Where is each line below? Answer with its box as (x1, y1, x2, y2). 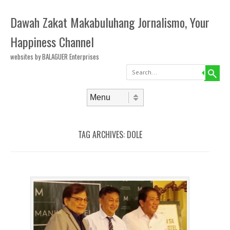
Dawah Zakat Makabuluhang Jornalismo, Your (10, 13, 209, 31)
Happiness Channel (10, 32, 94, 51)
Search (115, 63, 136, 72)
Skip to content (10, 106, 51, 113)
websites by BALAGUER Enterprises (10, 51, 99, 62)
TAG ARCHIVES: (78, 128, 127, 141)
